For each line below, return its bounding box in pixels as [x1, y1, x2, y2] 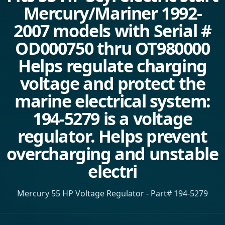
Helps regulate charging [18, 54, 207, 77]
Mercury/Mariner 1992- [23, 2, 202, 25]
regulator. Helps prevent [18, 125, 207, 148]
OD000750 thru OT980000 [15, 37, 210, 60]
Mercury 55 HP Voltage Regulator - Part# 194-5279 [17, 188, 208, 199]
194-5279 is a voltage [33, 107, 192, 130]
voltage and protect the [20, 72, 205, 95]
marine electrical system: [14, 89, 210, 113]
